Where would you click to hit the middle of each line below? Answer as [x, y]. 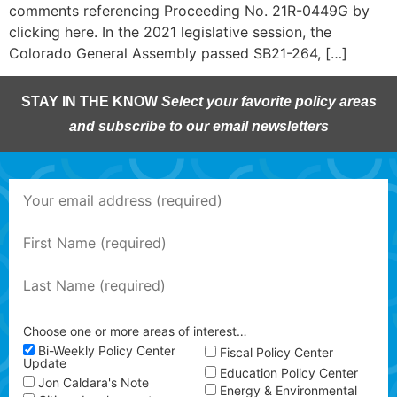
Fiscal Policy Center [276, 353]
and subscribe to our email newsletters [198, 127]
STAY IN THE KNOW [91, 102]
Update [45, 363]
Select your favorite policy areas [269, 102]
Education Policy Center [289, 372]
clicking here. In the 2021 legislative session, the [170, 31]
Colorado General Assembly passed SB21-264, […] [178, 53]
